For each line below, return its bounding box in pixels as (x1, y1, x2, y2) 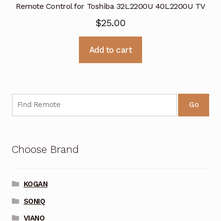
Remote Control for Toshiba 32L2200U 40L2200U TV (16, 1, 205, 11)
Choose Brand (11, 144, 79, 156)
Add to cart (89, 44, 132, 55)
